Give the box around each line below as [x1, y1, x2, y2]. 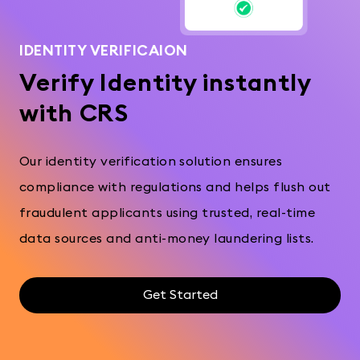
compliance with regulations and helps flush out [19, 181, 331, 194]
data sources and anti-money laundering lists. [19, 232, 314, 246]
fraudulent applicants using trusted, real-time [19, 207, 316, 220]
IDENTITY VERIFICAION [19, 43, 188, 59]
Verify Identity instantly [19, 72, 311, 96]
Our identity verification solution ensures [19, 155, 283, 169]
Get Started [142, 288, 218, 302]
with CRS [19, 102, 129, 127]
